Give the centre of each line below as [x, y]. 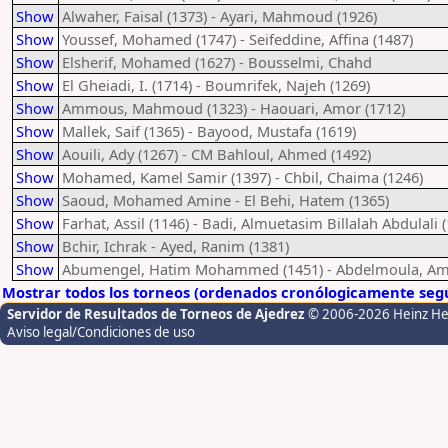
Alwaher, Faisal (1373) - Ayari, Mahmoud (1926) [219, 16]
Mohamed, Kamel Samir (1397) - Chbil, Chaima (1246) [242, 177]
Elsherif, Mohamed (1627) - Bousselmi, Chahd [217, 62]
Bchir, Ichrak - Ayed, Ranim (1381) [175, 246]
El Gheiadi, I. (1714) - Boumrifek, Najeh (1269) [216, 85]
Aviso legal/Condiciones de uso [101, 332]
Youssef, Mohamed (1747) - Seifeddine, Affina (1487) [237, 39]
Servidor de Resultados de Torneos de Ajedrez [157, 314]
